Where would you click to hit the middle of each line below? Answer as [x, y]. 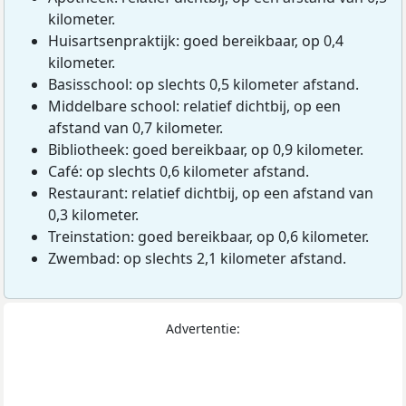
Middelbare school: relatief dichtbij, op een [194, 106]
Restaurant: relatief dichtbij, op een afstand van [211, 193]
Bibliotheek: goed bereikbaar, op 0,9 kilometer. [206, 150]
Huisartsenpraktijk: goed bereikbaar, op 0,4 [196, 41]
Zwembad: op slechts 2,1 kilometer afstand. [197, 259]
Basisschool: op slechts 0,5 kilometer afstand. [203, 85]
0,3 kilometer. [93, 215]
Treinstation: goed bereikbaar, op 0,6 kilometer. [208, 237]
